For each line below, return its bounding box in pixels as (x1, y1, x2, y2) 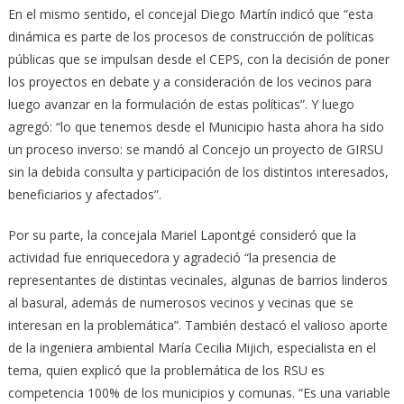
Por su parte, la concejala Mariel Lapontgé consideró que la (7, 226, 356, 244)
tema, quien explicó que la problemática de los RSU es (7, 362, 325, 380)
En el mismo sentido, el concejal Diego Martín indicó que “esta (7, 5, 373, 23)
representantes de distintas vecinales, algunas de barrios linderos (7, 271, 388, 289)
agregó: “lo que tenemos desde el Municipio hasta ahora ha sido (7, 118, 384, 136)
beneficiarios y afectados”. (7, 186, 161, 204)
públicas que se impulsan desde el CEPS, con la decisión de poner (7, 50, 390, 69)
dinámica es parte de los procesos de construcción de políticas (7, 28, 374, 46)
